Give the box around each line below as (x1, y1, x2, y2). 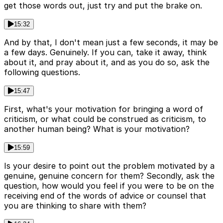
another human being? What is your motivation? (4, 124, 190, 134)
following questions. (4, 67, 80, 78)
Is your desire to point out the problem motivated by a (4, 161, 215, 171)
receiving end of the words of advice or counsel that (4, 191, 206, 201)
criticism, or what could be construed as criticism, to (4, 114, 206, 124)
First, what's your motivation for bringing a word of (4, 104, 203, 114)
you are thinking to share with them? (4, 201, 146, 211)
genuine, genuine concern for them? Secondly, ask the (4, 171, 215, 181)
